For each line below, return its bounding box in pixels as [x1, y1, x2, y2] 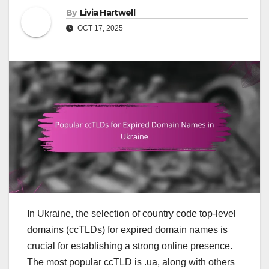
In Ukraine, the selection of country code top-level [27, 208, 236, 219]
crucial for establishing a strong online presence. [27, 240, 232, 251]
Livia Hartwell [79, 7, 135, 19]
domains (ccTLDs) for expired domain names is [27, 224, 228, 235]
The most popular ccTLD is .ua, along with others [27, 256, 235, 267]
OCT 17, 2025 [76, 24, 123, 33]
